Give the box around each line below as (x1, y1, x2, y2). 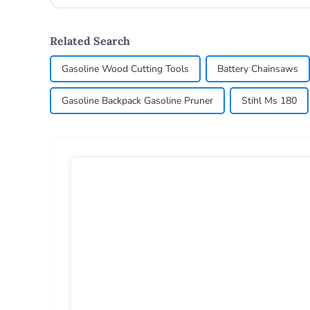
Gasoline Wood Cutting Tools (62, 62, 189, 75)
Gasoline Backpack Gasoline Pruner (62, 93, 213, 107)
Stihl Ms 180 (241, 93, 297, 107)
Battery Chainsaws (217, 62, 298, 75)
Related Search (50, 33, 130, 48)
